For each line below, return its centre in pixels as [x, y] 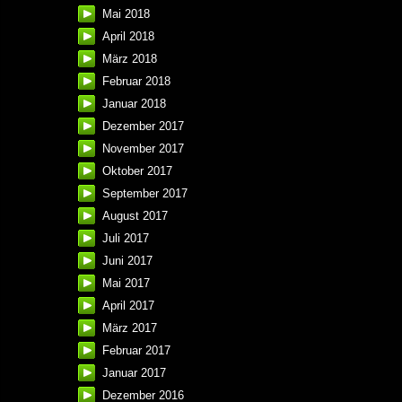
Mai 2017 [126, 284]
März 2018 [130, 59]
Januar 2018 [134, 104]
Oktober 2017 [137, 171]
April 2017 [128, 306]
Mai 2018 [126, 14]
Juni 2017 [127, 261]
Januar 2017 [134, 373]
